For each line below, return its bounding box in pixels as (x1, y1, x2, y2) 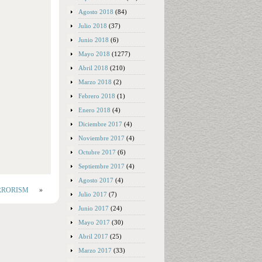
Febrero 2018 (78, 92, 115, 99)
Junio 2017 (78, 205, 109, 212)
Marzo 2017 (78, 247, 112, 254)
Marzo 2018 (78, 78, 112, 85)
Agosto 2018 (78, 8, 113, 15)
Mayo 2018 (78, 50, 110, 57)
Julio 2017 (78, 191, 107, 198)
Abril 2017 (78, 233, 108, 240)
